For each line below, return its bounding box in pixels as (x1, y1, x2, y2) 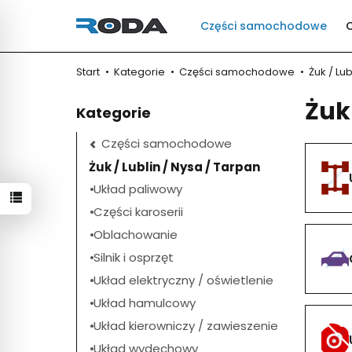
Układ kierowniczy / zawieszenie (93, 317, 278, 335)
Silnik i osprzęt (93, 249, 174, 266)
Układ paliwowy (93, 181, 182, 198)
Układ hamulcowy (93, 295, 196, 312)
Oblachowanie (93, 226, 178, 244)
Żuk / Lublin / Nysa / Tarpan (89, 159, 260, 176)
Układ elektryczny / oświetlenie (93, 272, 273, 289)
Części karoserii (93, 203, 183, 221)
